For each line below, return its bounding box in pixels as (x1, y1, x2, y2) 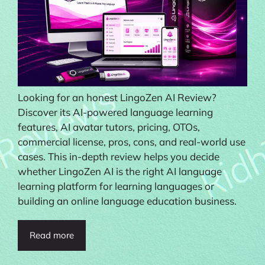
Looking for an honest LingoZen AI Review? (18, 91, 216, 104)
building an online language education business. (18, 194, 237, 207)
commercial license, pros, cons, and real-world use (18, 135, 245, 148)
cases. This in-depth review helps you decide (18, 150, 219, 163)
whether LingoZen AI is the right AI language (18, 164, 222, 177)
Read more (30, 229, 74, 241)
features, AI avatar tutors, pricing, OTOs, (18, 120, 200, 133)
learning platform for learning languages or (18, 179, 214, 192)
